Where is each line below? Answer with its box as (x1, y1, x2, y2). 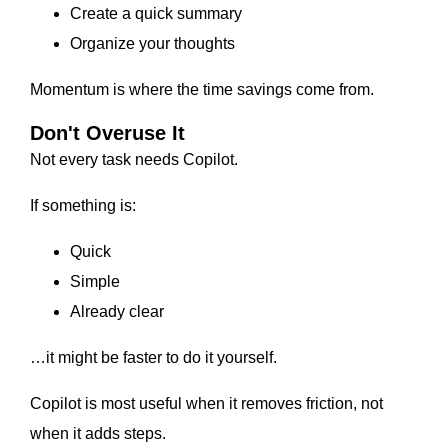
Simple (70, 273, 120, 291)
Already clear (70, 303, 164, 321)
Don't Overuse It (30, 122, 185, 145)
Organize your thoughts (70, 35, 235, 53)
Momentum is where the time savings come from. (30, 81, 374, 99)
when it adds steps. (30, 425, 166, 443)
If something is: (30, 197, 136, 215)
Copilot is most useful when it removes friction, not (30, 395, 383, 413)
